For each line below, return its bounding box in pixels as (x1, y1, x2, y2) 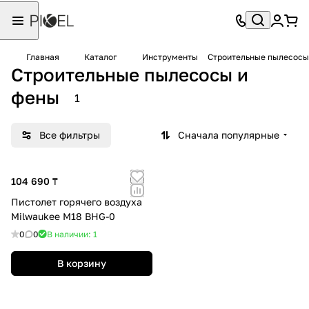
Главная (26, 52, 59, 62)
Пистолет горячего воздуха (11, 195, 142, 208)
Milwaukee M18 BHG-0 (11, 210, 115, 222)
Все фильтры (39, 128, 100, 141)
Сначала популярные (178, 128, 279, 141)
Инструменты (142, 52, 198, 62)
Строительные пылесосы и (11, 63, 248, 86)
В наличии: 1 (47, 228, 97, 239)
